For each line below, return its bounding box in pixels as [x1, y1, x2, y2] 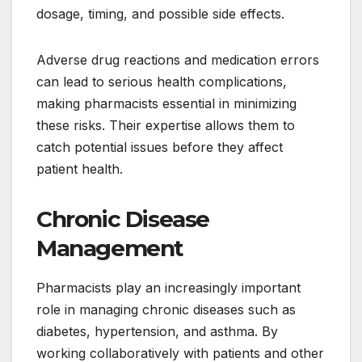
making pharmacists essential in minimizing [36, 95, 297, 112]
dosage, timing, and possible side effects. [36, 5, 284, 22]
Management [36, 234, 184, 262]
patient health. [36, 160, 123, 177]
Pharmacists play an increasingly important [36, 279, 301, 296]
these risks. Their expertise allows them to [36, 116, 295, 133]
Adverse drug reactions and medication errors [36, 51, 319, 68]
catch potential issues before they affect [36, 138, 283, 155]
